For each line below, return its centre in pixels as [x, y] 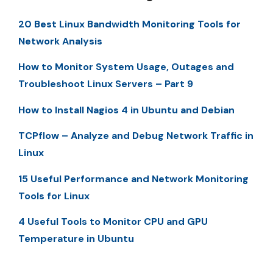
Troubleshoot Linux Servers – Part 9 [106, 84]
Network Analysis [60, 41]
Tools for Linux [54, 196]
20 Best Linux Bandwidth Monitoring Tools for [129, 24]
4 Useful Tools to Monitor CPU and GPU [113, 221]
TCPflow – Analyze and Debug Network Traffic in [136, 136]
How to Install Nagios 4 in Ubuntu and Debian [126, 110]
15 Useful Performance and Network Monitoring [133, 179]
